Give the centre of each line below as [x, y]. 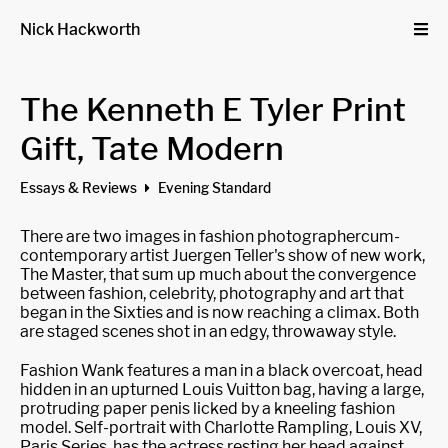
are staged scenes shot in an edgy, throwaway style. [208, 331]
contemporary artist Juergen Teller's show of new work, [222, 255]
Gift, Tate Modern [152, 148]
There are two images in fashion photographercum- [210, 236]
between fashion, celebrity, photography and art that [212, 293]
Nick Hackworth [80, 29]
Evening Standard [213, 188]
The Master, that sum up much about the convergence [218, 274]
